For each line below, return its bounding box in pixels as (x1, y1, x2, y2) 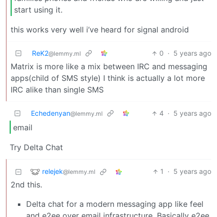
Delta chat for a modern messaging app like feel (26, 199, 203, 209)
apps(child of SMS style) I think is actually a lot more (11, 73, 205, 83)
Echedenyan (31, 109, 70, 118)
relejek (42, 167, 63, 175)
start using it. (14, 4, 62, 15)
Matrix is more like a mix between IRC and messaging (11, 62, 207, 72)
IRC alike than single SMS (11, 85, 104, 95)
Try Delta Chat (10, 142, 63, 153)
